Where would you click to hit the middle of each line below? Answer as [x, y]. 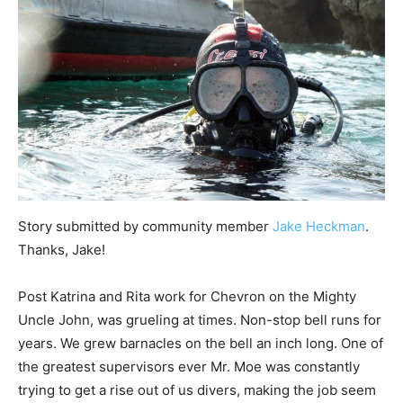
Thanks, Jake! [62, 250]
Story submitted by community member [145, 227]
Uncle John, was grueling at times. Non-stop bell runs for [200, 320]
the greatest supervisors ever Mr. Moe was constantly [189, 367]
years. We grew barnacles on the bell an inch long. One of [201, 344]
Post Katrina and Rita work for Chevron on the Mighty [187, 297]
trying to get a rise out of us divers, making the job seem [197, 390]
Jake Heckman [319, 227]
